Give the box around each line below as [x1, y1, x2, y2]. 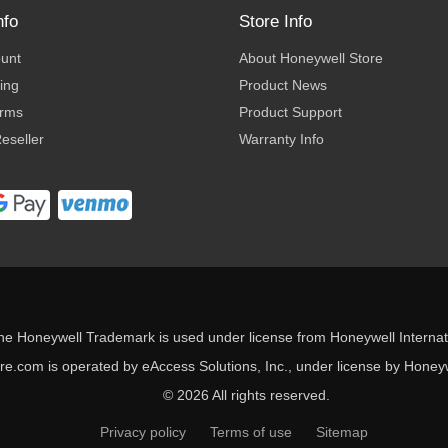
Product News [238, 76, 327, 93]
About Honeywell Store [238, 49, 383, 66]
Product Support [238, 103, 342, 120]
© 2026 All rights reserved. [162, 386, 330, 403]
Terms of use [210, 423, 292, 440]
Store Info [238, 11, 312, 31]
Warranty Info [238, 130, 324, 147]
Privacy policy [100, 423, 186, 440]
